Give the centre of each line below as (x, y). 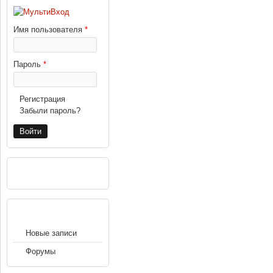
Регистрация (42, 99)
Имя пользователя (49, 29)
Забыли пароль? (50, 110)
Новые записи (51, 233)
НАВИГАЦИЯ (41, 208)
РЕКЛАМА (35, 167)
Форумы (41, 251)
